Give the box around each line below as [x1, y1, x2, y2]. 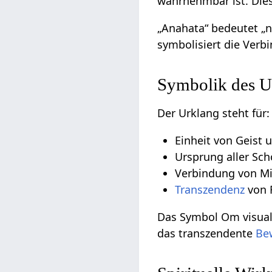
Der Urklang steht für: [157, 105, 270, 120]
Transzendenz [175, 182, 245, 197]
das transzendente [157, 225, 256, 240]
